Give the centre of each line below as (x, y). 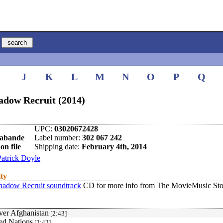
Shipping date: (58, 147)
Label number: (58, 138)
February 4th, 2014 (114, 147)
